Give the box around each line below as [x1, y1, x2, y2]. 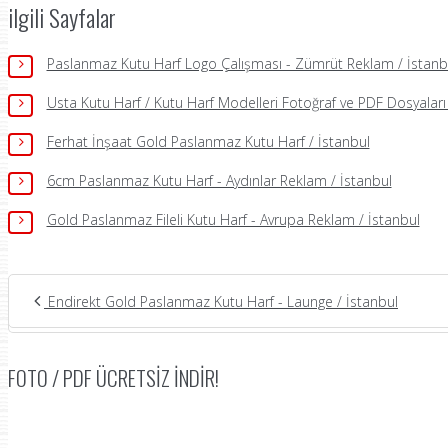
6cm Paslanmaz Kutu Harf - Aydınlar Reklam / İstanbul [46, 170, 392, 190]
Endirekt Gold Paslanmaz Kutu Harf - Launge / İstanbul [44, 291, 398, 311]
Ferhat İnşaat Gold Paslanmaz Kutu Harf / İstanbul [46, 131, 370, 151]
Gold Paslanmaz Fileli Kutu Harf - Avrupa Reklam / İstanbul [46, 209, 420, 229]
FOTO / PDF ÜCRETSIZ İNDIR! [8, 361, 219, 393]
